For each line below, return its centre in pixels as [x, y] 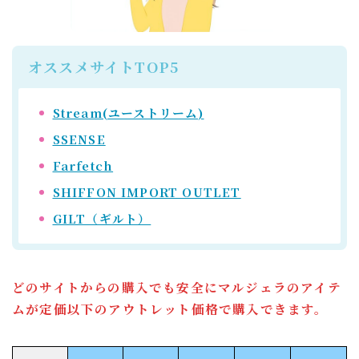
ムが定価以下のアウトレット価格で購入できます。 [170, 308]
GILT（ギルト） [102, 218]
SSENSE [79, 139]
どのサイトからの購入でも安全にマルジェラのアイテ [177, 286]
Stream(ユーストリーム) [128, 112]
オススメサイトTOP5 [104, 66]
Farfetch [83, 165]
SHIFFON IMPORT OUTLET [147, 192]
